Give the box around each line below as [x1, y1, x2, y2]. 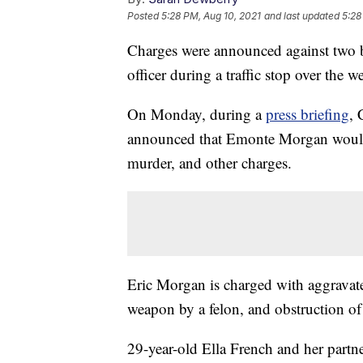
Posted [127, 10, 161, 23]
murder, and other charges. [127, 152, 292, 173]
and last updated [264, 10, 340, 23]
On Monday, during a [127, 104, 266, 125]
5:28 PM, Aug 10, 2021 [161, 10, 261, 23]
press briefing [266, 104, 349, 125]
